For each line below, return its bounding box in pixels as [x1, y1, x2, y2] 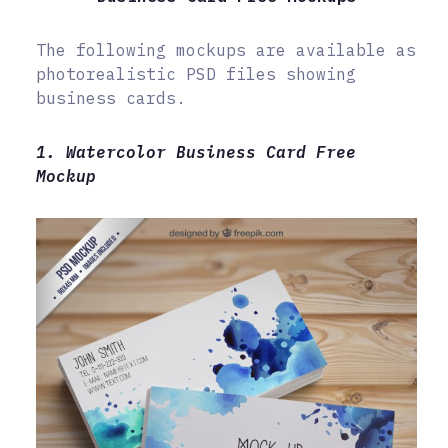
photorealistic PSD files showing [36, 64, 356, 85]
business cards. [36, 88, 186, 109]
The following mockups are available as [36, 40, 416, 61]
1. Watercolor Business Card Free [36, 142, 356, 163]
